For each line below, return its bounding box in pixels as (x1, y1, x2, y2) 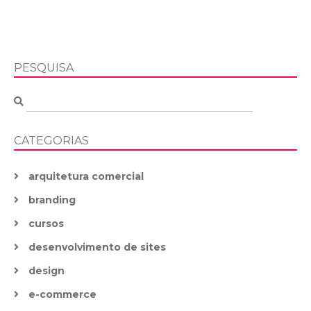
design (28, 264, 65, 277)
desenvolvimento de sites (28, 241, 166, 253)
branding (28, 194, 76, 206)
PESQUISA (14, 61, 74, 74)
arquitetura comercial (28, 170, 144, 183)
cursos (28, 217, 64, 230)
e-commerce (28, 288, 96, 301)
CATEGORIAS (14, 134, 89, 147)
